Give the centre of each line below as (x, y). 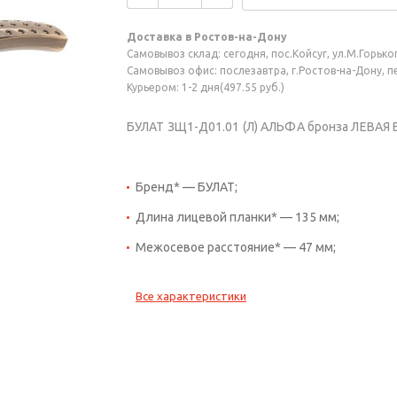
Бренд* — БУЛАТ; (187, 187)
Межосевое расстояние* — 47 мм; (236, 248)
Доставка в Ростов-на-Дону (207, 37)
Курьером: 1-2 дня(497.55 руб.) (206, 88)
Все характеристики (191, 296)
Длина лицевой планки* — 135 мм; (237, 218)
